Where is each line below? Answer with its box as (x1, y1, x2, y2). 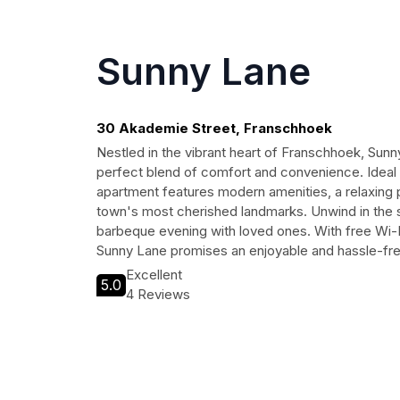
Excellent (126, 266, 182, 283)
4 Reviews (126, 286, 190, 303)
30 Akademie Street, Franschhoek (96, 120, 332, 137)
